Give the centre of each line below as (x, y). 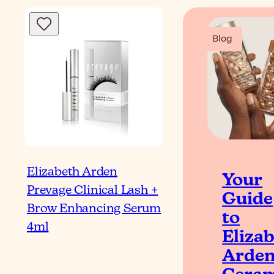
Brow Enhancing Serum (94, 209)
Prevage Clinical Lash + (93, 191)
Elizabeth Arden (72, 172)
